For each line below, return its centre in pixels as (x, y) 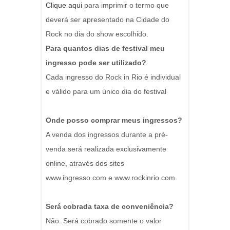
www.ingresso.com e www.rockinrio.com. (111, 178)
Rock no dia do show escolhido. (97, 34)
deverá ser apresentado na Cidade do (108, 20)
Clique (57, 5)
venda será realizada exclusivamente (106, 149)
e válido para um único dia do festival (106, 92)
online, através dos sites (85, 164)
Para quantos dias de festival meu (105, 49)
